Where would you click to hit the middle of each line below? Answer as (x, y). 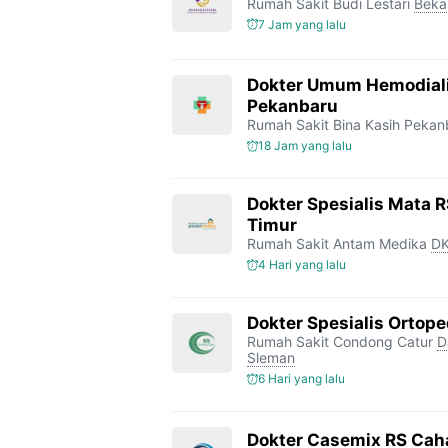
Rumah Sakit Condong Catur (340, 341)
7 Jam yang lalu (302, 24)
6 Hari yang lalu (301, 378)
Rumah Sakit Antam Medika (337, 243)
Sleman (271, 357)
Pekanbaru (292, 106)
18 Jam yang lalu (305, 145)
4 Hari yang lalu (302, 264)
